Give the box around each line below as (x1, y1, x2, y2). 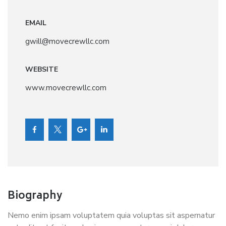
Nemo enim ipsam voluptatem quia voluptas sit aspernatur (8, 210, 215, 221)
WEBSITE (25, 65, 58, 74)
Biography (8, 188, 63, 205)
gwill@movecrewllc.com (25, 36, 109, 46)
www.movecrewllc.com (25, 83, 106, 93)
